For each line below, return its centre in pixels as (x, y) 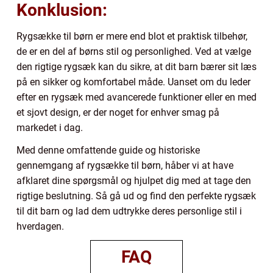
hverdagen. (40, 227)
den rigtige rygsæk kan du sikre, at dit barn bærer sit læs (136, 67)
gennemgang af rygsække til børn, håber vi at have (125, 166)
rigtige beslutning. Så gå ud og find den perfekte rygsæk (136, 196)
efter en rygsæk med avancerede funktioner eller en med (136, 97)
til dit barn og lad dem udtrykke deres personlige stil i (129, 211)
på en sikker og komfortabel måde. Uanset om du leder (133, 82)
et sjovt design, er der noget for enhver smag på (118, 113)
